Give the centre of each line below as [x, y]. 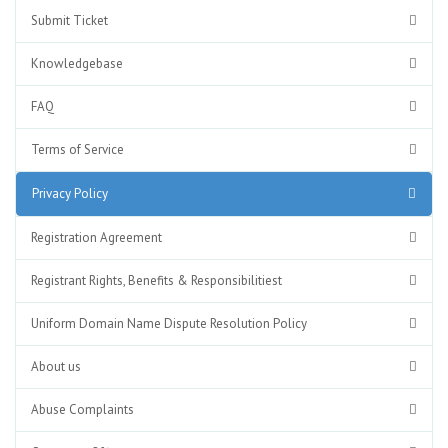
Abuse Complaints [82, 409]
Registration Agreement [96, 237]
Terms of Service [77, 149]
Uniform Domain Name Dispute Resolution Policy [169, 323]
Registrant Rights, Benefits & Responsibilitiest [156, 280]
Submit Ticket [69, 20]
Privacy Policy [70, 193]
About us [56, 366]
